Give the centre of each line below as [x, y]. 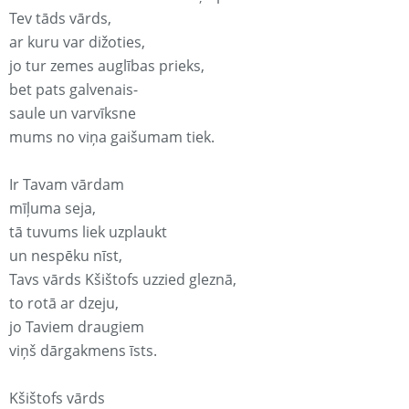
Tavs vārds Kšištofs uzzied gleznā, [123, 280]
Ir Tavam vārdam [67, 185]
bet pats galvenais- [73, 90]
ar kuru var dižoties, [77, 42]
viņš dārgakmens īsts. [83, 351]
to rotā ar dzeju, [64, 304]
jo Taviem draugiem [77, 327]
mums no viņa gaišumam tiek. [112, 137]
